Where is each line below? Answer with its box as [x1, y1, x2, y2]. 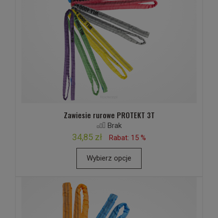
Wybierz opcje [87, 154, 131, 163]
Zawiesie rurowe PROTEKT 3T [63, 109, 155, 120]
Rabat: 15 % [109, 133, 146, 142]
